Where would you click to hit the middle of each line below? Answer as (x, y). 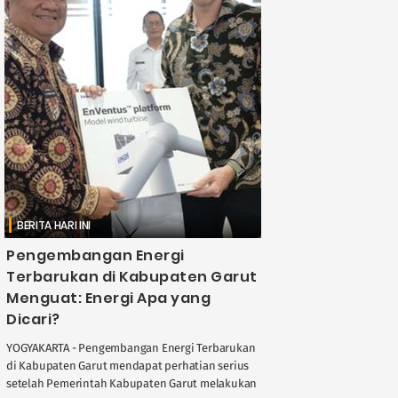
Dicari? (33, 319)
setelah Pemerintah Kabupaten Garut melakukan (132, 383)
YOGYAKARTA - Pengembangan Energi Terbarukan (131, 347)
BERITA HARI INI (54, 225)
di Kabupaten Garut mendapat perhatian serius (128, 365)
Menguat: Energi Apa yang (108, 298)
